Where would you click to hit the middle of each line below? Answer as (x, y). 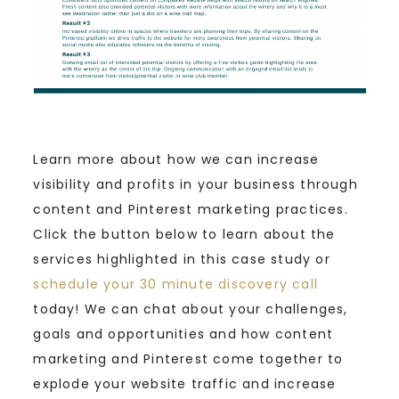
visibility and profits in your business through (195, 184)
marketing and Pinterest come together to (188, 358)
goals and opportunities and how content (183, 334)
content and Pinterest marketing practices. (191, 209)
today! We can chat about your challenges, (191, 309)
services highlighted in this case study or (182, 259)
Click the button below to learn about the (184, 234)
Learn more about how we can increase (176, 159)
